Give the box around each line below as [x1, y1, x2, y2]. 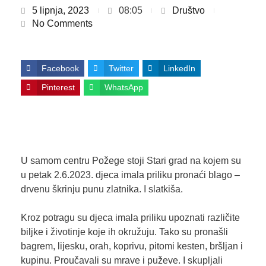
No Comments [31, 18, 93, 28]
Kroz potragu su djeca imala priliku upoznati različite [20, 213, 240, 223]
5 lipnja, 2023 [31, 5, 89, 15]
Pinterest [41, 83, 75, 93]
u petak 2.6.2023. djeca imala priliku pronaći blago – [20, 170, 240, 180]
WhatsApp [104, 83, 143, 93]
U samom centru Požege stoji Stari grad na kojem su [20, 156, 241, 166]
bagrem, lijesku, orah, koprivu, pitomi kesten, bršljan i [20, 241, 243, 252]
